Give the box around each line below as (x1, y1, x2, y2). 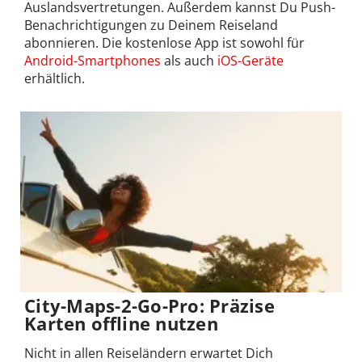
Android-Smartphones (24, 52, 161, 70)
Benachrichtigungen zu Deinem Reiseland (24, 16, 278, 35)
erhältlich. (24, 69, 85, 88)
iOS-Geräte (217, 52, 284, 70)
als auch (161, 52, 217, 70)
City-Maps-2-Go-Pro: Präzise (24, 293, 276, 318)
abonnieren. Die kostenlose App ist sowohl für (24, 34, 305, 53)
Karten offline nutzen (24, 310, 218, 335)
